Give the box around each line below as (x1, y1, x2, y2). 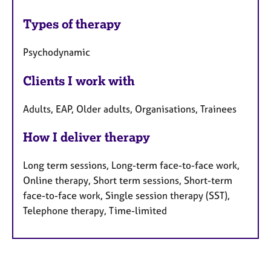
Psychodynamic (23, 45, 90, 58)
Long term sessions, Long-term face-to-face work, (23, 159, 240, 172)
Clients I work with (23, 73, 135, 88)
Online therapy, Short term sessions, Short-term (23, 174, 232, 187)
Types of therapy (23, 16, 121, 31)
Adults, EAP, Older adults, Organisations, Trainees (23, 102, 237, 115)
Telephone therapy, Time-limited (23, 204, 167, 217)
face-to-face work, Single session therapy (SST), (23, 189, 230, 202)
